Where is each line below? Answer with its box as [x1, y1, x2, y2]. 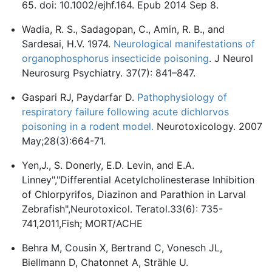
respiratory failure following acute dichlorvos [22, 106, 229, 118]
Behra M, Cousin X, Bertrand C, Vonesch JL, [22, 242, 222, 254]
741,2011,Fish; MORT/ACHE [22, 217, 143, 229]
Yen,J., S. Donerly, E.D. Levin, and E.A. [22, 159, 194, 171]
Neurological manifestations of [114, 38, 255, 50]
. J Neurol [209, 52, 253, 64]
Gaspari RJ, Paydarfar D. [22, 91, 137, 103]
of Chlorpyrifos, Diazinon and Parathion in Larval [22, 188, 246, 200]
